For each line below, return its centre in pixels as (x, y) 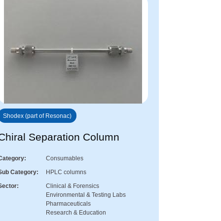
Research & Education (76, 213)
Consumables (65, 159)
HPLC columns (66, 172)
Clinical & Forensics (73, 186)
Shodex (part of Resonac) (37, 116)
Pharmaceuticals (68, 204)
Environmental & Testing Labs (86, 195)
